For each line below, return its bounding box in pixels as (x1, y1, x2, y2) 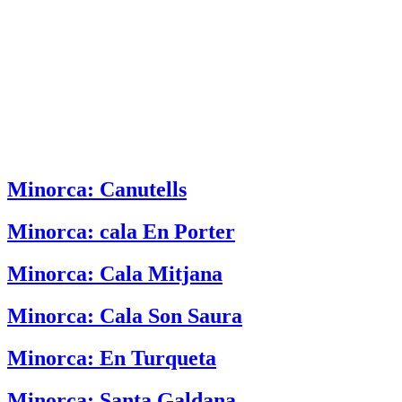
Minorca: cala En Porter (7, 220, 235, 244)
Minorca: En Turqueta (7, 346, 216, 371)
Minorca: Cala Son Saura (7, 304, 242, 328)
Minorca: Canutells (7, 178, 187, 202)
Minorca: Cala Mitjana (7, 262, 223, 286)
